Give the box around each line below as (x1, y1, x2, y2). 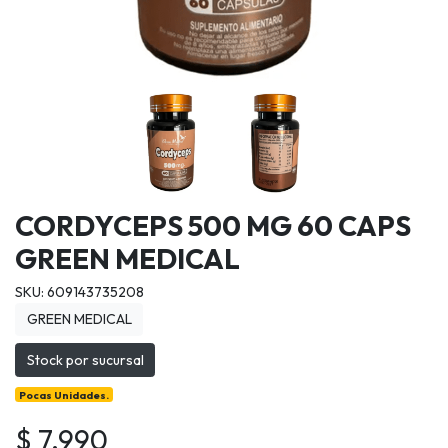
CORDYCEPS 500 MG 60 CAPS (15, 207, 411, 243)
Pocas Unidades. (19, 387, 110, 402)
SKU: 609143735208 (15, 282, 144, 301)
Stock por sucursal (26, 350, 144, 369)
